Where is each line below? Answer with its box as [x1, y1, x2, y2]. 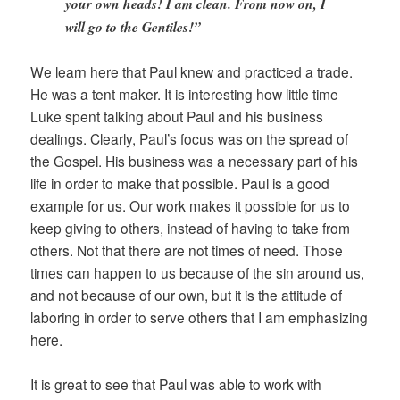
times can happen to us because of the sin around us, [30, 262, 365, 283]
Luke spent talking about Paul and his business [30, 106, 324, 127]
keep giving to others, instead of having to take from [30, 218, 351, 238]
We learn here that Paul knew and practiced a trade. [30, 62, 354, 82]
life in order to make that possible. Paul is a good [30, 173, 330, 194]
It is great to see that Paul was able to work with [30, 374, 322, 395]
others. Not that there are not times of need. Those [30, 240, 344, 261]
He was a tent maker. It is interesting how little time [30, 84, 339, 104]
